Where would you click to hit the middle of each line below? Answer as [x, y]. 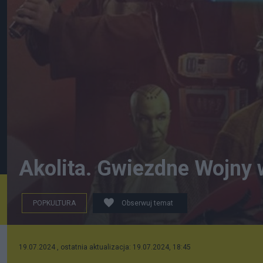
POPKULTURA [54, 203]
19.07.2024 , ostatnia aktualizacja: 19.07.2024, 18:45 [105, 247]
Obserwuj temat [147, 203]
